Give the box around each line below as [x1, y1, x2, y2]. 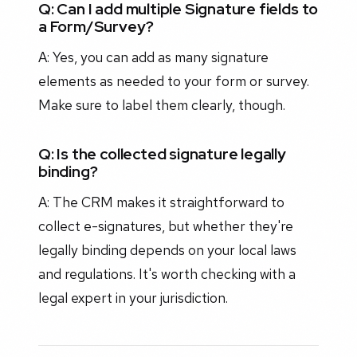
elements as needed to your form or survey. [38, 71, 309, 90]
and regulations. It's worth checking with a [38, 264, 296, 283]
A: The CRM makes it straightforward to [38, 192, 284, 211]
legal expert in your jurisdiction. [38, 288, 228, 307]
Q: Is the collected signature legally [38, 143, 286, 164]
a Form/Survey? [38, 15, 154, 37]
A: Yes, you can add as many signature [38, 47, 269, 66]
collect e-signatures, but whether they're [38, 216, 293, 235]
